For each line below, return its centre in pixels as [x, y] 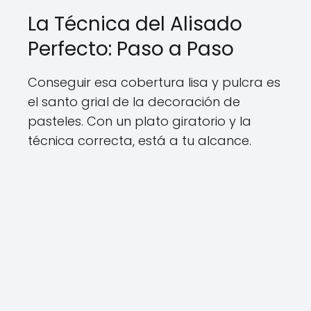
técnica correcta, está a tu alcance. [140, 141]
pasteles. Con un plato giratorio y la [140, 121]
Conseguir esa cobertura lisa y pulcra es [154, 82]
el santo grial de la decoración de [134, 102]
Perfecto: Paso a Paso [131, 49]
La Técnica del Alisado [135, 24]
